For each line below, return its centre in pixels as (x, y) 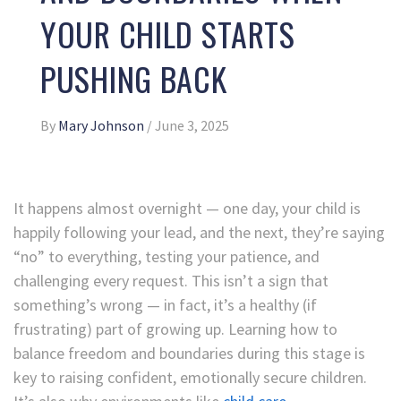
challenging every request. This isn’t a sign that (171, 280)
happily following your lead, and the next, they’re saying (199, 232)
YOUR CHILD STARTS (168, 33)
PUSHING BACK (134, 78)
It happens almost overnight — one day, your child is (187, 208)
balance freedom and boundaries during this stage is (189, 353)
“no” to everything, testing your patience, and (166, 256)
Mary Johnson (102, 125)
